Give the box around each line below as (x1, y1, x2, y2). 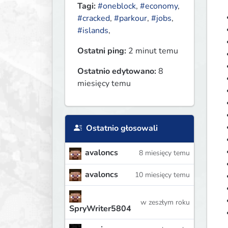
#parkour (114, 13, 147, 24)
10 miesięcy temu (134, 169, 190, 180)
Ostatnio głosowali (84, 123, 158, 134)
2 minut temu (126, 45, 178, 57)
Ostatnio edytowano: (77, 66, 156, 77)
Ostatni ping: (77, 45, 126, 57)
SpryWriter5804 (69, 203, 131, 214)
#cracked (77, 13, 110, 24)
